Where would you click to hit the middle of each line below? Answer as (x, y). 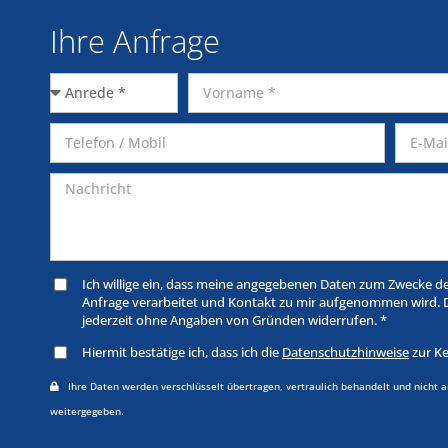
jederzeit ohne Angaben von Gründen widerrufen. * (234, 320)
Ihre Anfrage (135, 41)
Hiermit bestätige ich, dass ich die (182, 352)
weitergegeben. (87, 411)
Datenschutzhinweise (345, 352)
